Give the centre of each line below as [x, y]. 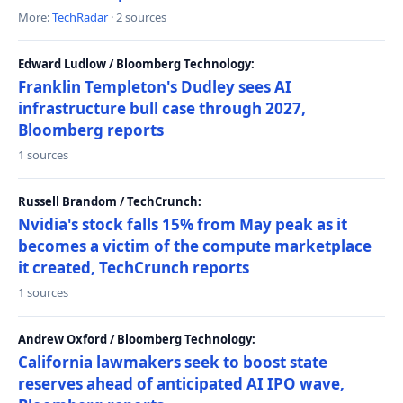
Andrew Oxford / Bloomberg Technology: [137, 339]
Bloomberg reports [91, 130]
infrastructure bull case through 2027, [162, 108]
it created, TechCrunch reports [134, 268]
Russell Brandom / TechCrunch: [110, 201]
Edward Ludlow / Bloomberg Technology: [136, 64]
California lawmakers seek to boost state [173, 362]
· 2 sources [137, 17]
